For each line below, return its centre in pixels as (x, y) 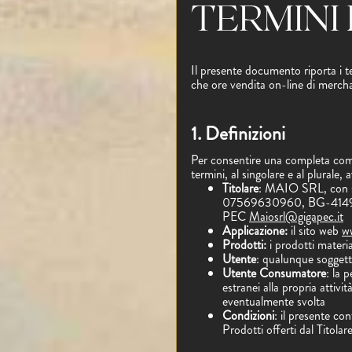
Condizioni (248, 315)
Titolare (240, 188)
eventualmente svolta (274, 301)
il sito (303, 231)
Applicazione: (257, 231)
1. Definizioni (238, 134)
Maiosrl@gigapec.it (296, 216)
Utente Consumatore (274, 273)
